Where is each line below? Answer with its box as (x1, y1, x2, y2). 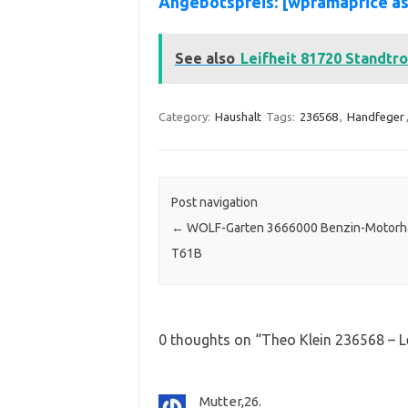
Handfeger (346, 109, 404, 123)
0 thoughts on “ (158, 331, 261, 349)
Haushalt (214, 109, 261, 123)
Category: (158, 109, 213, 123)
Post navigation (170, 195, 258, 210)
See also (174, 49, 235, 66)
